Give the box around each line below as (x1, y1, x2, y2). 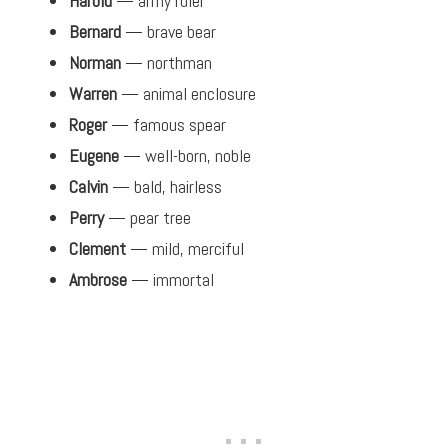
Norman (69, 51, 121, 75)
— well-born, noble (119, 144, 251, 168)
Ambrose (69, 268, 127, 292)
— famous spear (107, 113, 226, 137)
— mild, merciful (126, 237, 244, 261)
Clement (69, 237, 126, 261)
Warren (69, 82, 117, 106)
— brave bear (121, 20, 216, 44)
